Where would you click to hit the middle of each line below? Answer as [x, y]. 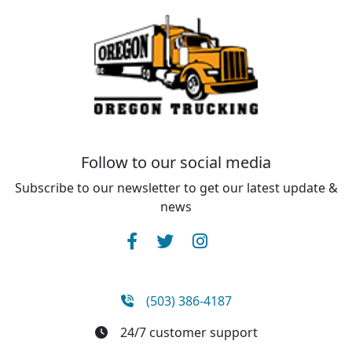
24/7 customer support [189, 332]
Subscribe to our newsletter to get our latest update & [176, 188]
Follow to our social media [176, 162]
